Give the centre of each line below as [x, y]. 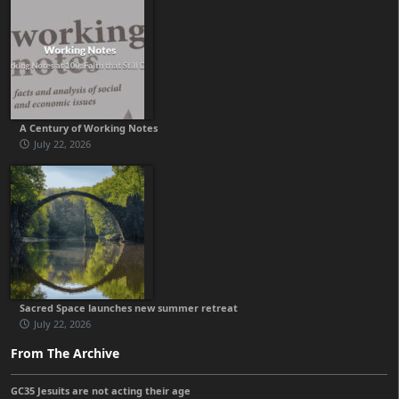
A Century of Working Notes [89, 128]
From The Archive [65, 354]
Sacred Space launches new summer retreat [129, 308]
